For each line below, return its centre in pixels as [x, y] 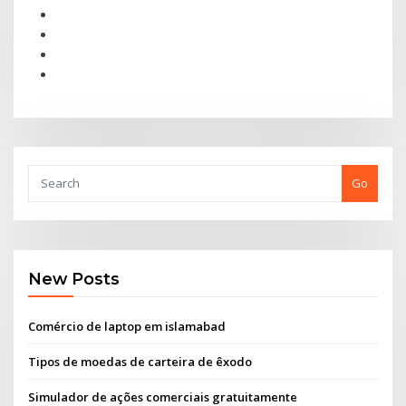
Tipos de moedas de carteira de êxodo [140, 361]
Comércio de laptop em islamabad [127, 326]
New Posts [74, 279]
